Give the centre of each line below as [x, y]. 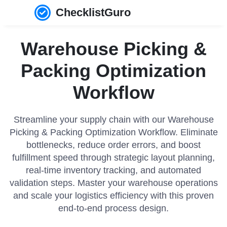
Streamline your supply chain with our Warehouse [113, 120]
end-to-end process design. [113, 208]
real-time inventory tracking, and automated [113, 170]
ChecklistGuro [93, 12]
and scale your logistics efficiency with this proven [113, 196]
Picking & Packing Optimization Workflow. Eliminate [113, 132]
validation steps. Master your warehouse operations [113, 183]
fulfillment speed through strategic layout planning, [113, 158]
